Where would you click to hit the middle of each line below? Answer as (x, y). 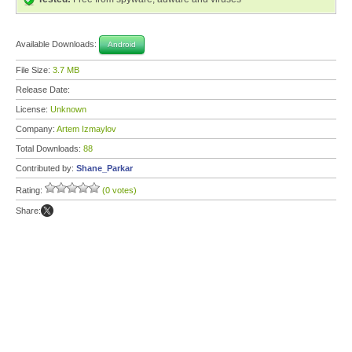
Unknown (68, 109)
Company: (36, 129)
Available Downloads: (57, 44)
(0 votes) (119, 190)
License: (33, 109)
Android (122, 44)
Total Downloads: (49, 148)
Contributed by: (46, 168)
